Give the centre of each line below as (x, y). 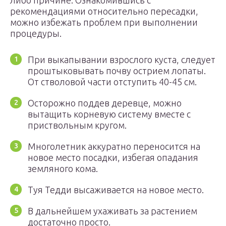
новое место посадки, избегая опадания (113, 157)
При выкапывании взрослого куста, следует (122, 60)
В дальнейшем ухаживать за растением (112, 211)
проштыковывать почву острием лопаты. (117, 71)
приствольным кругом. (77, 125)
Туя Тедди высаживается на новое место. (116, 190)
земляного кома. (63, 168)
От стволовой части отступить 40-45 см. (112, 82)
